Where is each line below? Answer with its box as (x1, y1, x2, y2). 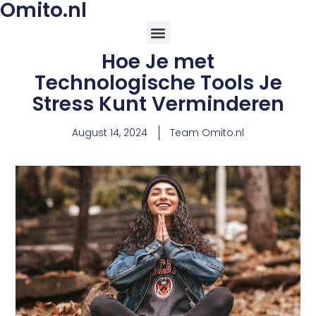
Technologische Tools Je (34, 69, 282, 97)
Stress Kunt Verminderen (32, 90, 284, 118)
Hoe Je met (102, 48, 214, 75)
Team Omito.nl (170, 126, 244, 140)
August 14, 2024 (72, 126, 147, 140)
